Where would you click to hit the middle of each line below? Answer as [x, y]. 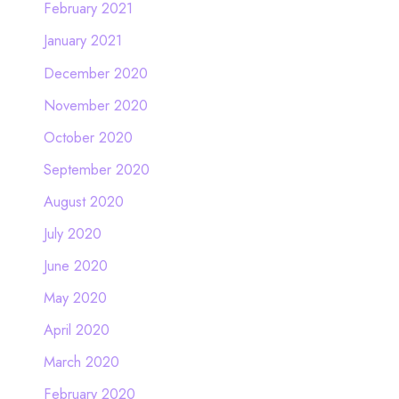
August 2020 [83, 201]
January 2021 [82, 41]
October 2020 [88, 137]
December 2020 [95, 73]
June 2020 [75, 266]
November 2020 [95, 105]
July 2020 [72, 233]
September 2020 [96, 169]
